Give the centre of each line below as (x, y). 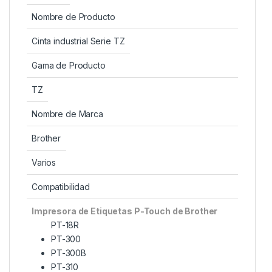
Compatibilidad (61, 186)
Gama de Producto (69, 65)
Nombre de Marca (67, 114)
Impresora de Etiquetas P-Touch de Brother (125, 211)
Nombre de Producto (73, 16)
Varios (44, 162)
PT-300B (69, 253)
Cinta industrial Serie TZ (78, 41)
